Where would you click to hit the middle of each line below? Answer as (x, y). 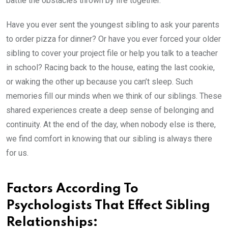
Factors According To (72, 189)
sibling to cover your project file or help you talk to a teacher (112, 53)
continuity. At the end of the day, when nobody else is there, (111, 124)
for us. (18, 153)
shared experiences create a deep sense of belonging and (110, 110)
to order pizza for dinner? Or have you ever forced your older (113, 39)
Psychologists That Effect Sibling (108, 206)
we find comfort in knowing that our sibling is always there (109, 138)
